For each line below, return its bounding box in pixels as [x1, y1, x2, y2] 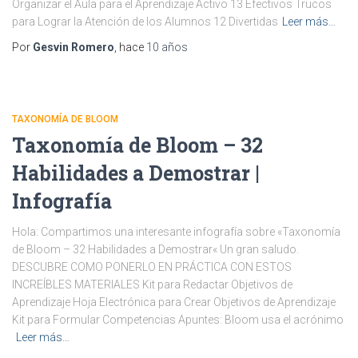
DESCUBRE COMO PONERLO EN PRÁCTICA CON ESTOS [12, 261, 292, 273]
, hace [114, 41, 146, 54]
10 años [146, 41, 188, 54]
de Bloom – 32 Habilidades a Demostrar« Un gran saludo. [12, 243, 308, 256]
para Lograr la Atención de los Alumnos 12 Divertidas [12, 15, 278, 28]
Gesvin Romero [33, 41, 114, 54]
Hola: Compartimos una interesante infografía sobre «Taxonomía [12, 225, 340, 238]
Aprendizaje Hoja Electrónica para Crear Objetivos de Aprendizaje [12, 296, 336, 308]
